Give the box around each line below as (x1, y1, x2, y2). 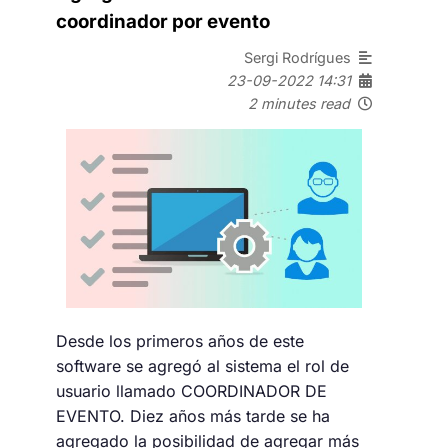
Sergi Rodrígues (244, 48, 359, 66)
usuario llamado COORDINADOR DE (56, 381, 327, 402)
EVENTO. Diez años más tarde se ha (56, 406, 330, 427)
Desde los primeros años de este (56, 331, 304, 352)
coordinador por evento (56, 10, 270, 34)
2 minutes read (248, 94, 350, 112)
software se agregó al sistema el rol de (56, 356, 349, 377)
